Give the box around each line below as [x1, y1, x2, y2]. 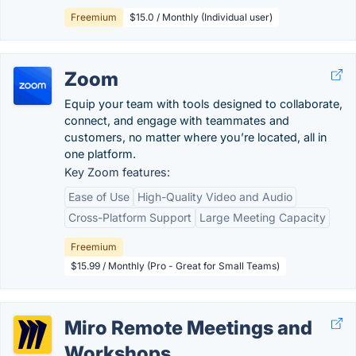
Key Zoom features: [64, 165, 170, 179]
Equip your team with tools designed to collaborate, [64, 97, 342, 110]
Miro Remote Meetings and [64, 316, 312, 339]
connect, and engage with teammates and [64, 114, 289, 127]
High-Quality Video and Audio [137, 190, 292, 203]
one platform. [64, 147, 136, 161]
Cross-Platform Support [68, 211, 192, 224]
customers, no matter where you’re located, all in [64, 130, 327, 144]
